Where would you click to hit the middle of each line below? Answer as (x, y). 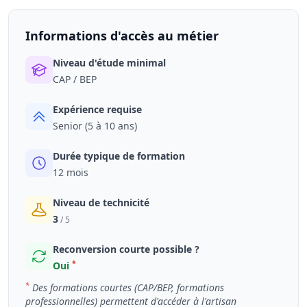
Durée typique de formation (119, 156)
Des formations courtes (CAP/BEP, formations (128, 287)
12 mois (71, 172)
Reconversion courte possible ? (126, 249)
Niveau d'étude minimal (109, 63)
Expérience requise (97, 109)
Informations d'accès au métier (122, 36)
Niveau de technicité (101, 202)
